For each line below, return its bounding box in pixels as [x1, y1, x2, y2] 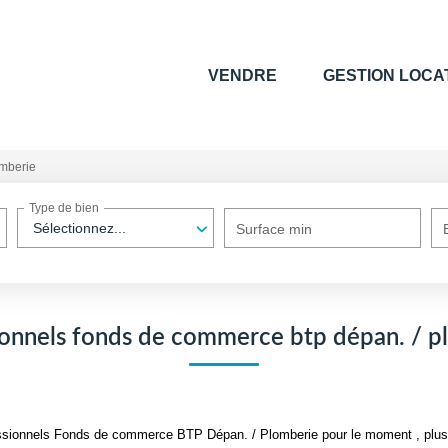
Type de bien [29, 201, 100, 216]
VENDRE [208, 66, 277, 84]
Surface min [236, 221, 313, 237]
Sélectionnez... [33, 220, 127, 236]
